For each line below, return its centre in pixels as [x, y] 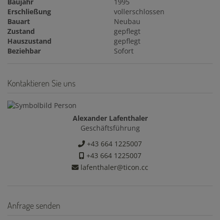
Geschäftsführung [110, 128]
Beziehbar [24, 51]
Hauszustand [29, 41]
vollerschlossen [139, 12]
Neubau [127, 22]
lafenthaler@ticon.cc [113, 167]
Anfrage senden [34, 206]
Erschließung [29, 12]
